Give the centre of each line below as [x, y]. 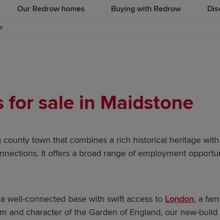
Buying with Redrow [146, 9]
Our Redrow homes [51, 9]
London [179, 199]
